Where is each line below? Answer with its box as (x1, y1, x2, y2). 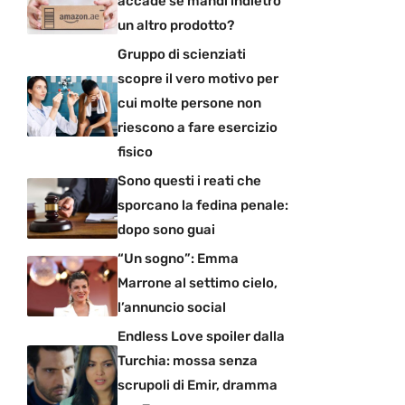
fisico (118, 144, 153, 161)
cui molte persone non (118, 95, 261, 112)
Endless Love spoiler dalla (118, 328, 285, 345)
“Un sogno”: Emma (118, 250, 239, 268)
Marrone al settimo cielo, (118, 275, 278, 292)
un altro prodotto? (118, 17, 234, 34)
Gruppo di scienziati (118, 46, 246, 63)
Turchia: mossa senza (118, 353, 258, 370)
